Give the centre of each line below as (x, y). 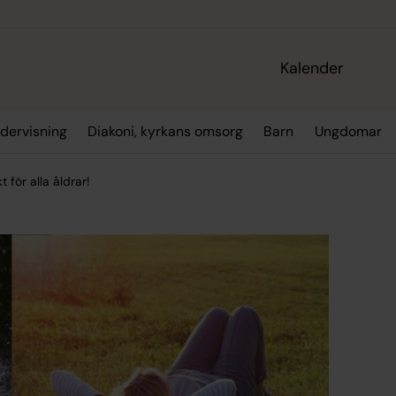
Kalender (312, 69)
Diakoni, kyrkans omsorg (165, 132)
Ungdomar (348, 132)
